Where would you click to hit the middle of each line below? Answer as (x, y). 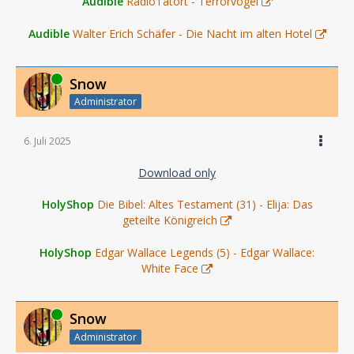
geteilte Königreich (170, 220)
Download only (177, 173)
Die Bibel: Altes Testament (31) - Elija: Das (205, 205)
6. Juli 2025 (47, 141)
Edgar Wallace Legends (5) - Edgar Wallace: (205, 253)
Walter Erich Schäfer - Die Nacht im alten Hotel (192, 33)
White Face (170, 269)
